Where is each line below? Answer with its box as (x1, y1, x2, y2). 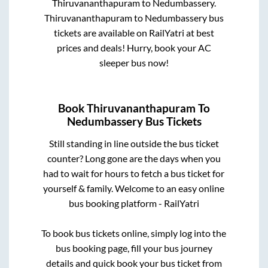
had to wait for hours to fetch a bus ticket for (43, 167, 225, 179)
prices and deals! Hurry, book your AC (56, 42, 211, 54)
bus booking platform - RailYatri (68, 197, 199, 209)
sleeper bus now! (99, 57, 169, 69)
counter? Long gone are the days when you (47, 152, 221, 164)
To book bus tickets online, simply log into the (41, 227, 227, 239)
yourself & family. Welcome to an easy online (43, 182, 225, 194)
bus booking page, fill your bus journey (55, 242, 212, 254)
